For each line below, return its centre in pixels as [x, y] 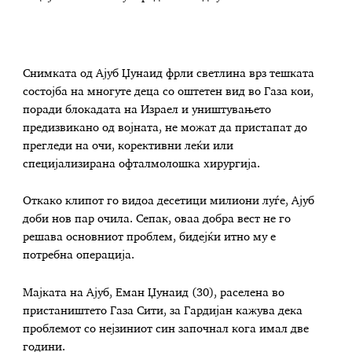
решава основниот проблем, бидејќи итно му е [150, 238]
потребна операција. [79, 256]
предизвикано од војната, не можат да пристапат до [165, 128]
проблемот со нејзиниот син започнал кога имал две [166, 330]
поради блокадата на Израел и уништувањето [147, 110]
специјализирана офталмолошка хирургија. [142, 164]
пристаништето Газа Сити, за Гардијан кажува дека [163, 312]
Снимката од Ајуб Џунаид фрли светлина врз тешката [169, 73]
